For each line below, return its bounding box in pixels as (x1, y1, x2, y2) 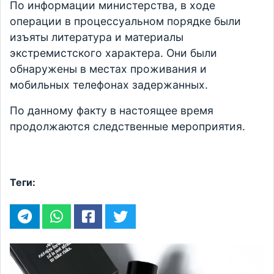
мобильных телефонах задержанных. (10, 78, 208, 91)
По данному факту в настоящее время (10, 104, 213, 117)
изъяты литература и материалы (10, 31, 183, 43)
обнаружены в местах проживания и (10, 62, 207, 75)
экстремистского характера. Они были (10, 46, 217, 59)
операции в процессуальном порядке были (10, 15, 241, 28)
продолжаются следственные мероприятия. (10, 120, 245, 133)
